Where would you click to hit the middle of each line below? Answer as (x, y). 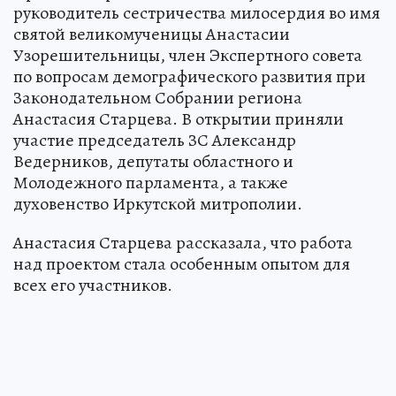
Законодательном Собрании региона (158, 97)
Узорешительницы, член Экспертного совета (188, 55)
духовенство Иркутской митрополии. (158, 203)
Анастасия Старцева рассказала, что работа (183, 242)
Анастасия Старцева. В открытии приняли (179, 118)
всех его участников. (93, 285)
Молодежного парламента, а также (151, 182)
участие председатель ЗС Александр (155, 140)
